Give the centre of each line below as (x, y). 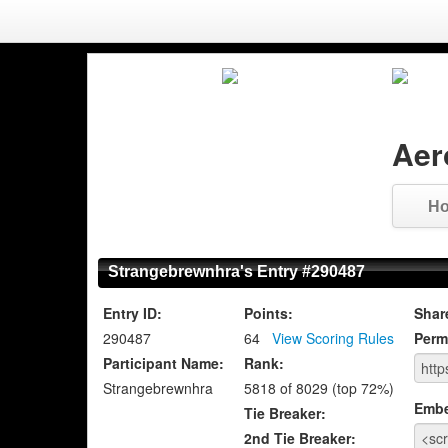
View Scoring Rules (333, 338)
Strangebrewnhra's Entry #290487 (236, 271)
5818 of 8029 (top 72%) (319, 388)
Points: (268, 313)
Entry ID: (132, 313)
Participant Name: (163, 363)
